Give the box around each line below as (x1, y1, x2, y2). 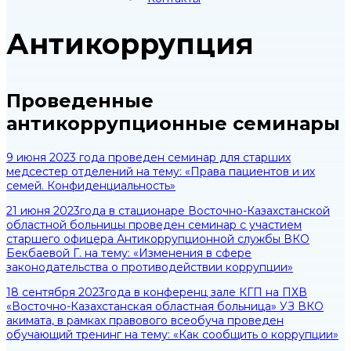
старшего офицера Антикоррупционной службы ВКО (6, 232, 309, 247)
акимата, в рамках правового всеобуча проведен (6, 313, 284, 328)
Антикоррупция (6, 27, 254, 62)
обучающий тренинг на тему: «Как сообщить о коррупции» (6, 327, 338, 342)
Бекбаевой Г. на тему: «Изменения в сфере (6, 246, 251, 261)
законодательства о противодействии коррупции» (6, 260, 293, 275)
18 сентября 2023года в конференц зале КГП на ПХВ (6, 285, 307, 300)
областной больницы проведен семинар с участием (6, 218, 302, 233)
